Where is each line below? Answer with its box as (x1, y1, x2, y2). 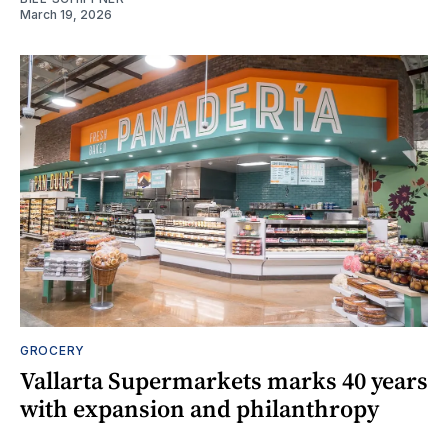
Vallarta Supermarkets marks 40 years (20, 363, 428, 397)
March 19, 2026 (20, 6, 112, 22)
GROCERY (20, 342, 85, 358)
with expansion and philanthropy (20, 391, 379, 425)
